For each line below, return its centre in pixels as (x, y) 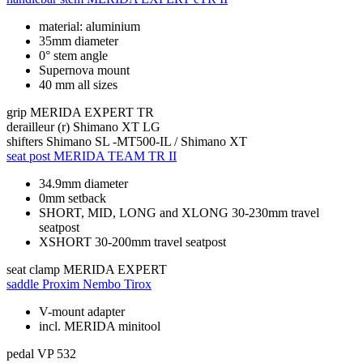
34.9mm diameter (83, 183)
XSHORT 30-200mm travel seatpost (132, 241)
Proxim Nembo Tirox (97, 284)
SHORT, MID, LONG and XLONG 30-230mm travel (179, 212)
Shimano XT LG (117, 126)
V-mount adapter (82, 311)
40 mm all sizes (78, 84)
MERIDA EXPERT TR (92, 112)
